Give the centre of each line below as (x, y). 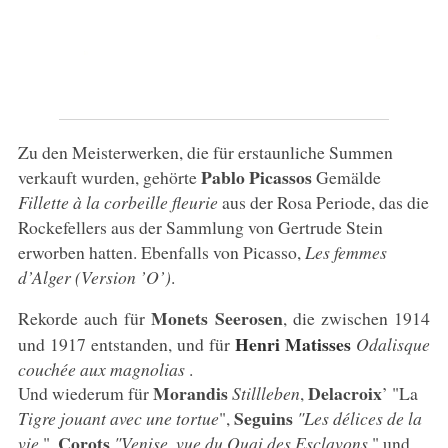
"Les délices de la (359, 417)
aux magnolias (134, 368)
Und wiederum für (85, 392)
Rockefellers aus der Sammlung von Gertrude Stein (200, 226)
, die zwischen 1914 (356, 317)
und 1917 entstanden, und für (126, 343)
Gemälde (346, 176)
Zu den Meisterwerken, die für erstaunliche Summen (205, 151)
